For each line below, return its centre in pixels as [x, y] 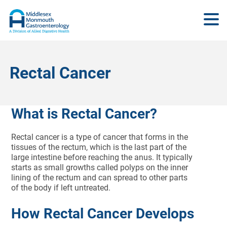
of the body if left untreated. [61, 188]
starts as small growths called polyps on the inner [100, 167]
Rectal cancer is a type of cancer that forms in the [100, 137]
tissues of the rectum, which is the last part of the [99, 147]
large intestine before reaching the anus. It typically [102, 157]
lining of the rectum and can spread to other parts [100, 178]
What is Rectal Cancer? [84, 114]
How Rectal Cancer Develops [103, 214]
